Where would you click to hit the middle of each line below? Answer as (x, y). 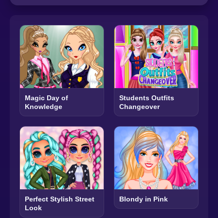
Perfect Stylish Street (60, 199)
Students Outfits (147, 98)
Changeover (139, 107)
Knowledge (44, 107)
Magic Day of (46, 98)
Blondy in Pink (144, 199)
